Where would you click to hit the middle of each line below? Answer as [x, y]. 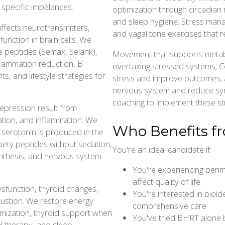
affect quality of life [166, 182]
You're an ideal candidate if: [162, 149]
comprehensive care [170, 206]
